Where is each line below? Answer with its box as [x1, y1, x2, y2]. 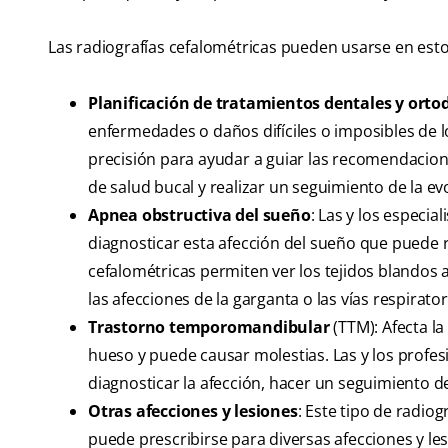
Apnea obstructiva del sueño [88, 204, 311, 227]
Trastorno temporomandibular [88, 316, 330, 339]
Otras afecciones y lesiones [88, 400, 298, 423]
